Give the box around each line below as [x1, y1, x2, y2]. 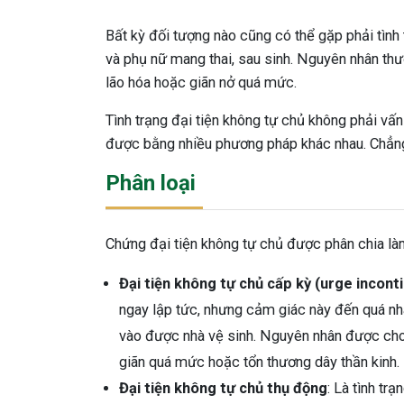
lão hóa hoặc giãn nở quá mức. [106, 73, 297, 91]
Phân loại [106, 170, 196, 196]
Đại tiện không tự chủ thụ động [119, 379, 327, 397]
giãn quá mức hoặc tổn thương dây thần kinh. [119, 353, 399, 371]
